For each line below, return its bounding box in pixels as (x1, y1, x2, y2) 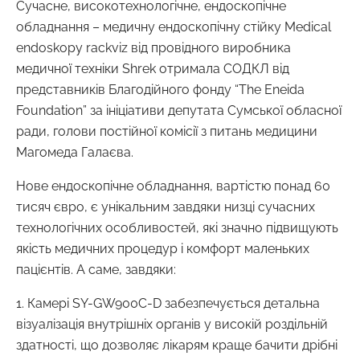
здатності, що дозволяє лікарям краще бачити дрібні (16, 337, 337, 353)
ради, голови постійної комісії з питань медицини (16, 123, 317, 139)
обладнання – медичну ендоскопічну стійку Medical (16, 18, 331, 35)
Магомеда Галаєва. (16, 144, 133, 160)
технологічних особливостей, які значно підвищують (16, 219, 338, 235)
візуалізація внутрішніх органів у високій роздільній (16, 316, 328, 332)
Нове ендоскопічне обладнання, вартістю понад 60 (16, 178, 330, 194)
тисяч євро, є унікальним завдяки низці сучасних (16, 198, 315, 215)
